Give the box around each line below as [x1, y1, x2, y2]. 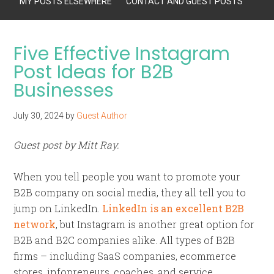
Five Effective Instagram [13, 41, 231, 67]
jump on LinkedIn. [13, 202, 103, 215]
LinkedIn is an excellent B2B [102, 202, 245, 215]
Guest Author [76, 111, 128, 120]
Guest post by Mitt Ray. [13, 138, 120, 151]
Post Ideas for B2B [13, 59, 174, 85]
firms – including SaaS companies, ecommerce [13, 250, 237, 262]
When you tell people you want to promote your [13, 170, 241, 183]
